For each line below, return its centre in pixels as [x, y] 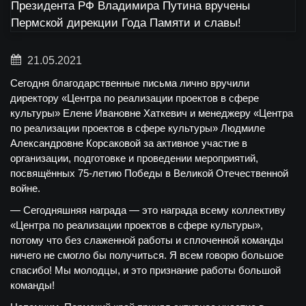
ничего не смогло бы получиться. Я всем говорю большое [147, 255]
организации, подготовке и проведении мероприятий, [134, 158]
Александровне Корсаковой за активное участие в [129, 143]
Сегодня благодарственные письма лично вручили [130, 83]
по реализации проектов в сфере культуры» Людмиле [138, 128]
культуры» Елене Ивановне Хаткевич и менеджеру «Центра [152, 113]
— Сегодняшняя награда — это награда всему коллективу [148, 210]
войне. [25, 188]
